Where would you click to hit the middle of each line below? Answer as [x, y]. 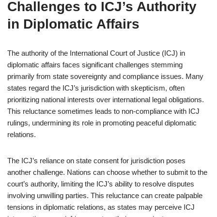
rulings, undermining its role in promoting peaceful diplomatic [102, 123]
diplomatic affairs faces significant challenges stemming [95, 65]
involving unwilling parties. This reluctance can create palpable [105, 195]
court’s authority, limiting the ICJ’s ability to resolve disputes [101, 184]
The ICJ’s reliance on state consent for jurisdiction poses [96, 161]
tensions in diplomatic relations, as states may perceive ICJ [101, 207]
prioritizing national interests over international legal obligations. [106, 100]
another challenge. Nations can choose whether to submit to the [107, 172]
